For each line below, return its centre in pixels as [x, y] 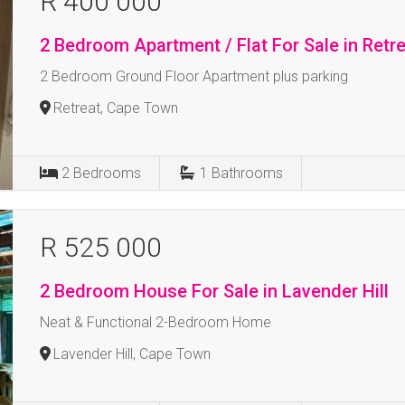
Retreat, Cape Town [116, 108]
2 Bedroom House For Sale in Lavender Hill [215, 291]
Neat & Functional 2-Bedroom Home [156, 322]
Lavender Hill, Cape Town [132, 354]
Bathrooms [248, 173]
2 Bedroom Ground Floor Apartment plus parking [194, 76]
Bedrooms [108, 173]
